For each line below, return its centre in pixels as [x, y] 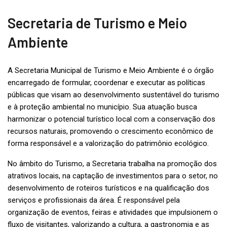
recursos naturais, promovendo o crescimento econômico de [110, 131]
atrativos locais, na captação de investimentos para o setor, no [113, 176]
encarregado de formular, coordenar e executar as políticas [106, 82]
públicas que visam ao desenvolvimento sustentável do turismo [113, 94]
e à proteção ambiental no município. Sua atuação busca [102, 107]
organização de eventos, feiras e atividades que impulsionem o [113, 212]
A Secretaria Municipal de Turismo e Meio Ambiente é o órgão [111, 70]
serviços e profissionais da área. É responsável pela [94, 200]
